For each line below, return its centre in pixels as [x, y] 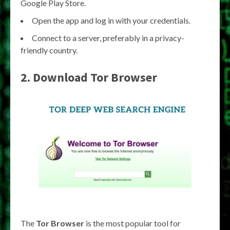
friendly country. [49, 50]
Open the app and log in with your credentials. [111, 20]
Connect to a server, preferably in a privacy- [108, 38]
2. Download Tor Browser [89, 77]
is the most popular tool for [132, 223]
